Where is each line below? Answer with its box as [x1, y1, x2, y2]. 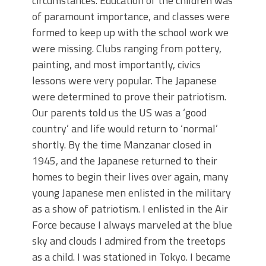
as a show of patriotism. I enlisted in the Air [32, 201, 228, 217]
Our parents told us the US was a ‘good [32, 104, 207, 121]
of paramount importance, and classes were [32, 8, 230, 25]
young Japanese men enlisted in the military [32, 185, 231, 201]
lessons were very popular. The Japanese [32, 72, 217, 89]
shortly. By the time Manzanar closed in [32, 137, 211, 153]
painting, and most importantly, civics [32, 56, 201, 73]
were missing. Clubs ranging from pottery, [32, 40, 221, 57]
